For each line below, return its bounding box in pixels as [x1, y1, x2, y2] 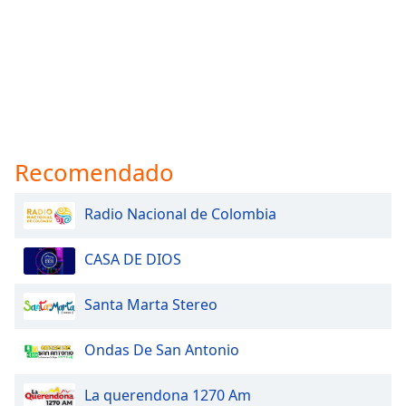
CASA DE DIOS [84, 248, 181, 269]
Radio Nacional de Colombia [84, 203, 276, 224]
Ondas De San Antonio [84, 339, 239, 360]
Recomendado [14, 155, 174, 188]
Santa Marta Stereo [84, 294, 217, 314]
